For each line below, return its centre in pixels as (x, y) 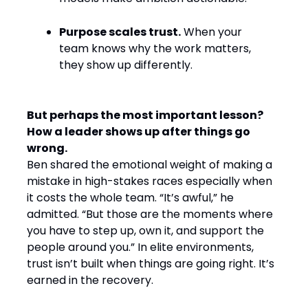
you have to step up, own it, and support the (145, 231)
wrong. (47, 148)
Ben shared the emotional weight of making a (150, 165)
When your (211, 32)
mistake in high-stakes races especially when (150, 181)
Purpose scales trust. (120, 32)
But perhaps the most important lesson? (145, 115)
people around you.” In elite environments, (140, 247)
